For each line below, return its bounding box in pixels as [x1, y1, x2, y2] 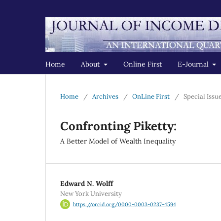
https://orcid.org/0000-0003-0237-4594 [73, 201, 176, 208]
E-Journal [177, 59, 211, 69]
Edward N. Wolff [60, 179, 113, 188]
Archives [92, 92, 118, 101]
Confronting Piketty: [60, 118, 177, 134]
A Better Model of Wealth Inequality [60, 136, 176, 146]
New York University [60, 189, 122, 198]
